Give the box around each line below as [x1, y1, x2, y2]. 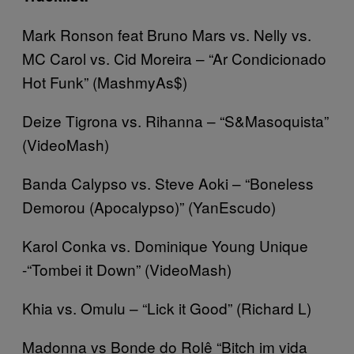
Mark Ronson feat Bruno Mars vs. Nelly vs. [22, 24, 311, 45]
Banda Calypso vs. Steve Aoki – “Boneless [22, 172, 314, 194]
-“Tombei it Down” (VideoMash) [22, 258, 232, 280]
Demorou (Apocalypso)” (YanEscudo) [22, 196, 276, 217]
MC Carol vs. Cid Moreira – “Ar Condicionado [22, 47, 326, 69]
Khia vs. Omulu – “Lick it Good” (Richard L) [22, 297, 311, 318]
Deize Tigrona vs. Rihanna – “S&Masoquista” [22, 110, 329, 131]
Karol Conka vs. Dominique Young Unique [22, 235, 308, 256]
